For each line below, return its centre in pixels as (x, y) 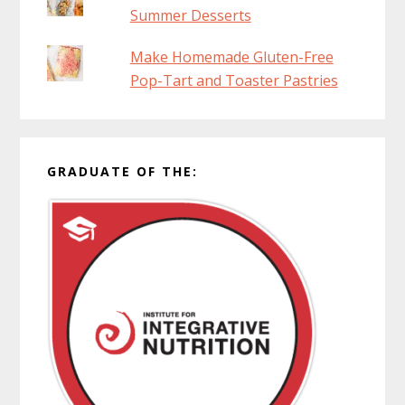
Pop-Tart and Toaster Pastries (234, 80)
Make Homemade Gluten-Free (231, 57)
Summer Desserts (190, 15)
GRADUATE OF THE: (123, 171)
